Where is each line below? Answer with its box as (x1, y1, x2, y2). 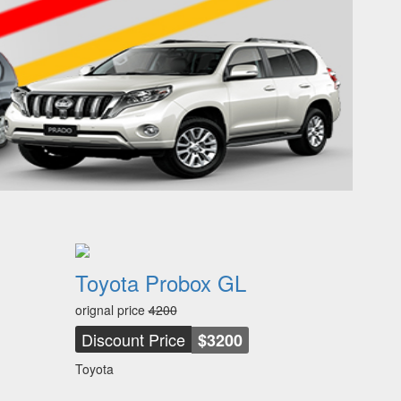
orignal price (74, 301, 149, 319)
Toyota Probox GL (74, 267, 246, 298)
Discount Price (81, 328, 185, 351)
